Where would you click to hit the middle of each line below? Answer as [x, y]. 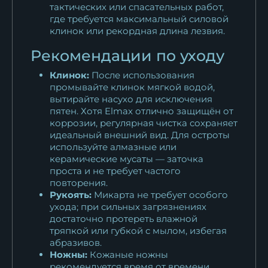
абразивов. [76, 242]
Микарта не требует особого [160, 194]
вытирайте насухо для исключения [131, 99]
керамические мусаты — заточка [127, 159]
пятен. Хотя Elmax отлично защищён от [141, 111]
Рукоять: [71, 194]
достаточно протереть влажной [124, 218]
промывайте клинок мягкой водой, [132, 87]
